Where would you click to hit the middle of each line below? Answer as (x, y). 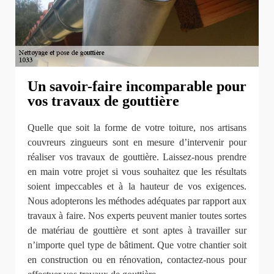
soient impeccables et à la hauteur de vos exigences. (137, 187)
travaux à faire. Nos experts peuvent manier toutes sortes (137, 216)
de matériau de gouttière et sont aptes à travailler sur (137, 231)
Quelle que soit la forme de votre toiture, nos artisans (137, 128)
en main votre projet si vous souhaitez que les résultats (137, 172)
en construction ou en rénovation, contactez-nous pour (137, 260)
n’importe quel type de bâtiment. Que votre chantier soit (137, 245)
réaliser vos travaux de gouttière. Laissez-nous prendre (137, 157)
